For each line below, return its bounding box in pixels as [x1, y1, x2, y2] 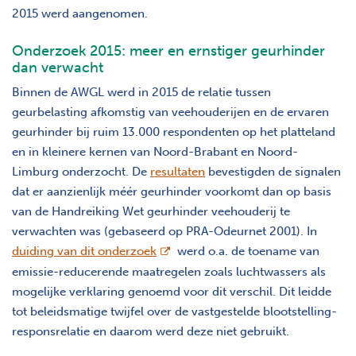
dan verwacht [12, 58, 103, 76]
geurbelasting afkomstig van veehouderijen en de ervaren [12, 104, 329, 119]
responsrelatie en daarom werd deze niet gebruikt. [12, 323, 289, 339]
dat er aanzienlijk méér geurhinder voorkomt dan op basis [12, 184, 331, 199]
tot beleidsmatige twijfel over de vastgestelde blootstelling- [12, 304, 337, 319]
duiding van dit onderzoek [12, 243, 157, 258]
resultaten [150, 164, 205, 179]
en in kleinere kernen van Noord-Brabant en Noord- [12, 144, 298, 159]
